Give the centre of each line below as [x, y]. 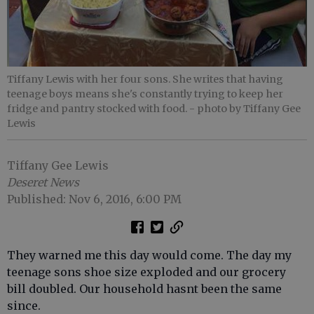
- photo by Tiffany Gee [245, 109]
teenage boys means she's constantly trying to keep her [145, 94]
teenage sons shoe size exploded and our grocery [146, 272]
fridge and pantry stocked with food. [98, 109]
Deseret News [43, 182]
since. [24, 306]
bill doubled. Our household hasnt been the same [144, 289]
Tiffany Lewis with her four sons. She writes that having [145, 79]
